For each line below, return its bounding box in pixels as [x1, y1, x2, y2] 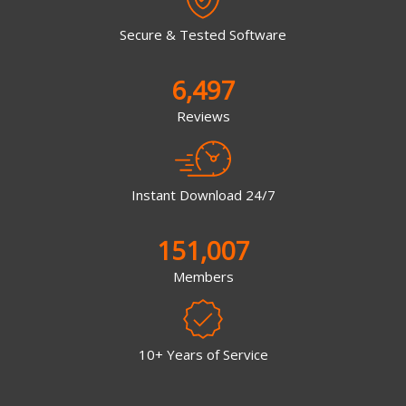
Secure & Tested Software [120, 25, 286, 44]
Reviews [176, 107, 230, 126]
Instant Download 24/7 [130, 185, 275, 204]
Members [172, 266, 234, 285]
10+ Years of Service [138, 345, 268, 364]
